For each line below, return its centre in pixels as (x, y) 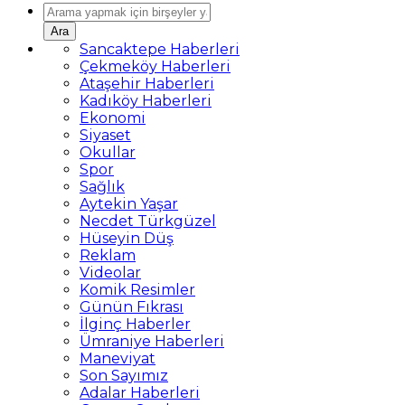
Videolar (110, 273)
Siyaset (105, 135)
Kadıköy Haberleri (146, 101)
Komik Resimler (137, 290)
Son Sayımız (124, 376)
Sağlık (102, 187)
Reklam (108, 255)
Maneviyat (118, 358)
